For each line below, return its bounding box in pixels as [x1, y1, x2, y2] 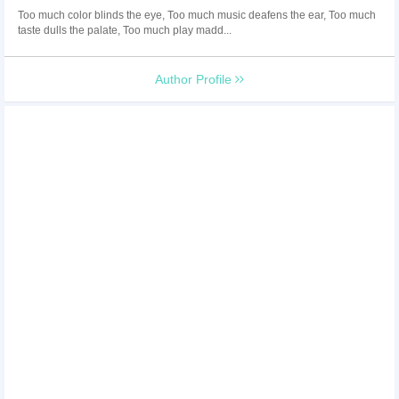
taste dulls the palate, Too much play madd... [18, 23, 232, 37]
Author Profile [155, 71, 235, 86]
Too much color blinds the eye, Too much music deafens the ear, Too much [18, 8, 376, 21]
